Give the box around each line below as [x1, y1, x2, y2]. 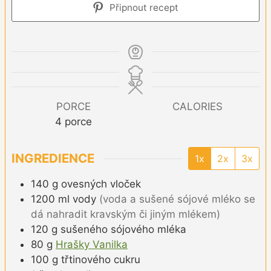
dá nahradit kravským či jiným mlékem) [31, 207, 220, 220]
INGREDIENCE [11, 151, 94, 166]
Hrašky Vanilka [56, 238, 128, 250]
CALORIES [172, 100, 223, 113]
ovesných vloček [61, 177, 141, 190]
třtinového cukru [61, 253, 140, 266]
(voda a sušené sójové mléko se [99, 192, 255, 205]
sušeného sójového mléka [60, 223, 186, 235]
